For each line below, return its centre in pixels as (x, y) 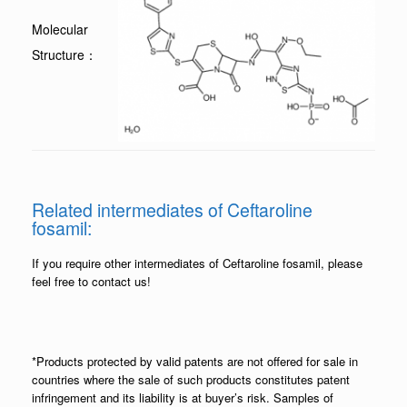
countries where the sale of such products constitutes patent (191, 379)
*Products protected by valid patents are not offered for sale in (195, 361)
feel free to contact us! (91, 281)
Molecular (60, 29)
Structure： (65, 54)
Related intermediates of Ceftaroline (172, 209)
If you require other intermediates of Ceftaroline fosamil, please (197, 263)
